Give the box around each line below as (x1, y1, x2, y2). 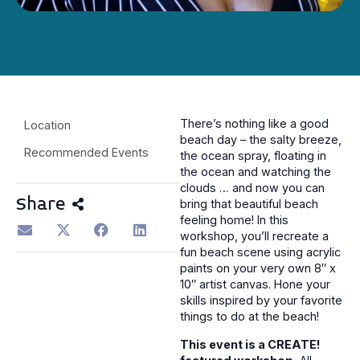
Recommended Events (24, 145, 149, 160)
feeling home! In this (180, 213, 288, 227)
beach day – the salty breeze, (180, 133, 342, 147)
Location (24, 118, 71, 133)
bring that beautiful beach (180, 197, 318, 211)
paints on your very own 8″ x (180, 261, 336, 276)
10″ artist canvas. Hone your (180, 277, 330, 292)
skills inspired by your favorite (180, 293, 342, 308)
